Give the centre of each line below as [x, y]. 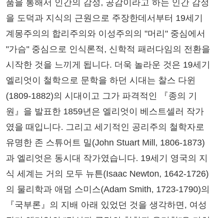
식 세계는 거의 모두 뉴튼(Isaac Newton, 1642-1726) [107, 174]
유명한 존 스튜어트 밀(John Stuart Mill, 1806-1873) [105, 143]
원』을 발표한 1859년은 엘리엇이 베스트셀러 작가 [105, 112]
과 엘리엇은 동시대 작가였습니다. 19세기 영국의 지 [107, 158]
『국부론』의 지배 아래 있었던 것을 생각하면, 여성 [106, 205]
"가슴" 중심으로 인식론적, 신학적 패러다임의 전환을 [108, 49]
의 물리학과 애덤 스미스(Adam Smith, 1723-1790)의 [108, 190]
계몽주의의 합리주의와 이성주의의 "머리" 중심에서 [106, 34]
